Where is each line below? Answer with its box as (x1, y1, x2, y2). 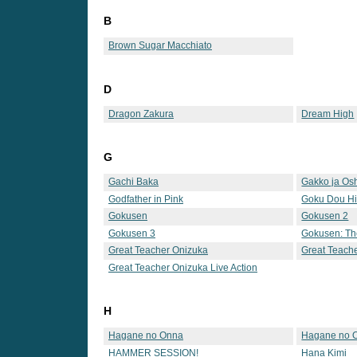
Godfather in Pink (108, 193, 183, 205)
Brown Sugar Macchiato (108, 40, 212, 52)
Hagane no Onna (108, 330, 183, 342)
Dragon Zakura (108, 108, 174, 120)
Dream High (301, 108, 355, 120)
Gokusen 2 (301, 210, 349, 222)
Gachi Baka (108, 175, 159, 187)
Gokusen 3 (108, 227, 155, 239)
